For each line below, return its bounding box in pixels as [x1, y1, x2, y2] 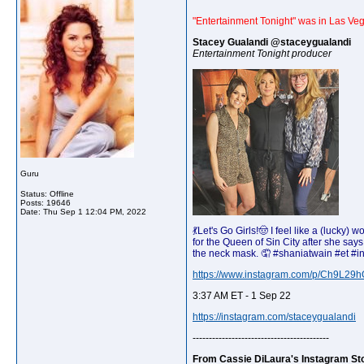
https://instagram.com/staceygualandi [193, 311, 356, 323]
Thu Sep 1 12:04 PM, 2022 [43, 207, 146, 216]
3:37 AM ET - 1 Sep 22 [193, 290, 291, 301]
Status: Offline [20, 189, 74, 198]
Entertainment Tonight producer [193, 48, 331, 59]
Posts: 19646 [20, 198, 71, 207]
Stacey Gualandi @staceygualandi [193, 37, 351, 48]
